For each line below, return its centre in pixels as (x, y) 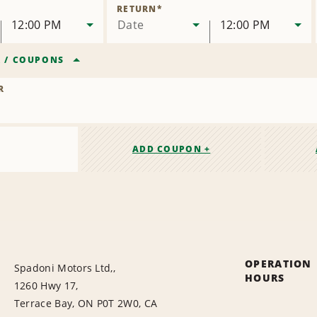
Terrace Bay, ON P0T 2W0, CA (86, 304)
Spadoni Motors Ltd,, (65, 268)
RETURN (137, 9)
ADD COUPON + (171, 149)
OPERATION (278, 264)
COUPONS (38, 60)
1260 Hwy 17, (46, 286)
